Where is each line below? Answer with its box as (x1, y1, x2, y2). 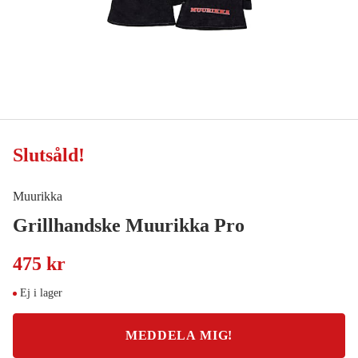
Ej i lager (20, 287, 62, 300)
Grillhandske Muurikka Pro (13, 215, 245, 237)
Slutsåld (13, 145, 78, 166)
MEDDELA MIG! (125, 328, 233, 343)
